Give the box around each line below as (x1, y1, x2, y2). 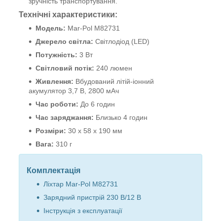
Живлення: (36, 77, 74, 85)
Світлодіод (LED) (93, 37, 149, 45)
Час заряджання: (36, 113, 94, 121)
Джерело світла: (36, 37, 93, 45)
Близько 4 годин (94, 113, 147, 121)
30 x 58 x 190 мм (66, 126, 122, 135)
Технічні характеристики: (19, 10, 117, 19)
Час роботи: (36, 100, 78, 108)
